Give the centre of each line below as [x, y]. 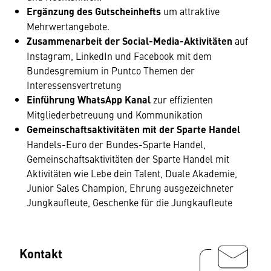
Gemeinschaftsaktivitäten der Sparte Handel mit [128, 158]
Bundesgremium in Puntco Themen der [111, 70]
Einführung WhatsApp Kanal [89, 100]
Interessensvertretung [74, 85]
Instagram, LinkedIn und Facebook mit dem [119, 56]
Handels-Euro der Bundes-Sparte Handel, [116, 144]
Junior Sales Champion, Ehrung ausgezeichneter [130, 188]
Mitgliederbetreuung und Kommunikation [115, 114]
